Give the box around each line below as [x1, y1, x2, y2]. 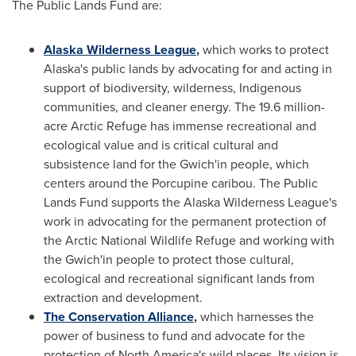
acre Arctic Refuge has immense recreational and [44, 117, 316, 135]
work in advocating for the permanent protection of [44, 212, 327, 230]
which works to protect [199, 41, 329, 59]
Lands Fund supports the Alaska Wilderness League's [44, 193, 337, 211]
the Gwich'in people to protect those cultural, [44, 250, 294, 269]
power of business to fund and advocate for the [44, 327, 305, 345]
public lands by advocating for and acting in [88, 60, 332, 78]
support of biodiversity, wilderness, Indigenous [44, 79, 301, 97]
